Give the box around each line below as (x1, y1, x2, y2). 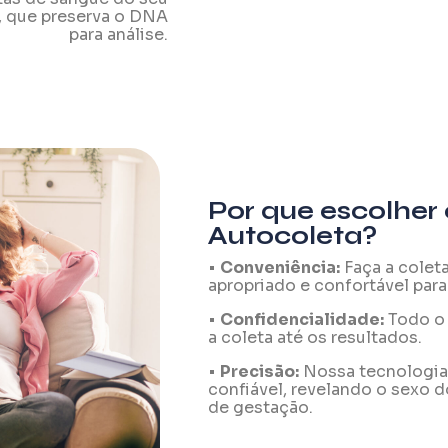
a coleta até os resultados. (207, 326, 422, 348)
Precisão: (219, 360, 299, 382)
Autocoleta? (207, 220, 377, 251)
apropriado (207, 274, 300, 296)
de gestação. (207, 396, 313, 418)
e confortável (299, 274, 409, 296)
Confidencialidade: (219, 308, 384, 330)
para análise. (69, 23, 169, 45)
